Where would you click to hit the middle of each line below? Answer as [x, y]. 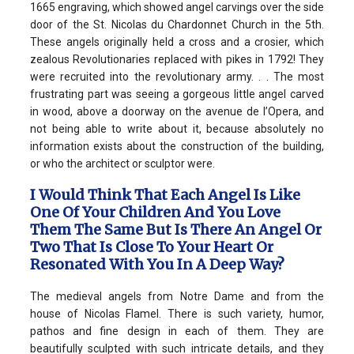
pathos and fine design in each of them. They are [177, 331]
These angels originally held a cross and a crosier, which [177, 41]
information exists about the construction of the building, [177, 146]
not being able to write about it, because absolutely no [177, 128]
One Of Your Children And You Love [155, 212]
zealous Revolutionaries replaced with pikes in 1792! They [177, 59]
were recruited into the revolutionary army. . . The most [177, 76]
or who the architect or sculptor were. [122, 163]
